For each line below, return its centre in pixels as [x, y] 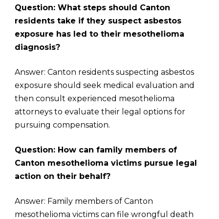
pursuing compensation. [62, 125]
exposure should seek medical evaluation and [105, 85]
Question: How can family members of [96, 150]
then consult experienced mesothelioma [95, 99]
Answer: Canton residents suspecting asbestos [104, 72]
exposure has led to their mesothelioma [99, 34]
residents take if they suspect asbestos [98, 21]
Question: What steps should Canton [92, 8]
